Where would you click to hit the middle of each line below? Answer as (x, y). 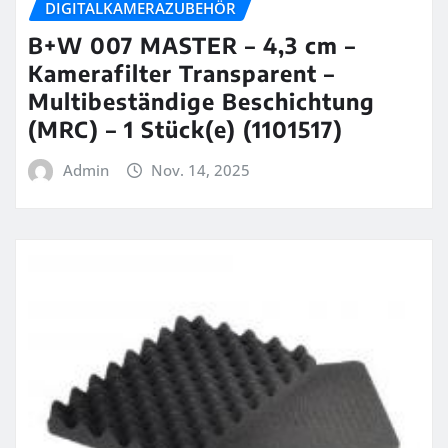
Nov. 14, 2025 (201, 169)
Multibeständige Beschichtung (201, 100)
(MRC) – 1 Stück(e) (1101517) (185, 128)
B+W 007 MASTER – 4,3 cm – (192, 44)
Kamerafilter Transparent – (181, 72)
